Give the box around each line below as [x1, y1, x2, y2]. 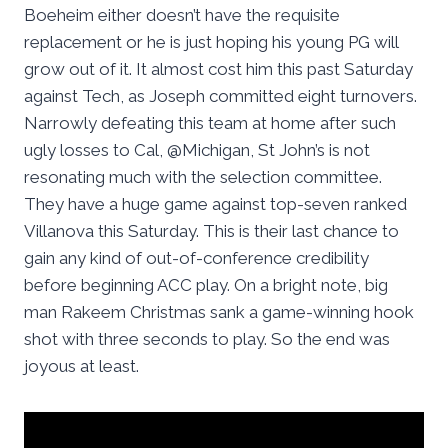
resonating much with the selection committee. [24, 167, 382, 188]
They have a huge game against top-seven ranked [24, 194, 407, 215]
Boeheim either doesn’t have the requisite [24, 5, 340, 26]
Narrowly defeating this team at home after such [24, 113, 396, 134]
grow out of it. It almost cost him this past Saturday [24, 59, 413, 80]
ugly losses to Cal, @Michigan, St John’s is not [24, 140, 370, 161]
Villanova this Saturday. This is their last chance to [24, 221, 399, 242]
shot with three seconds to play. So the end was [24, 329, 390, 350]
